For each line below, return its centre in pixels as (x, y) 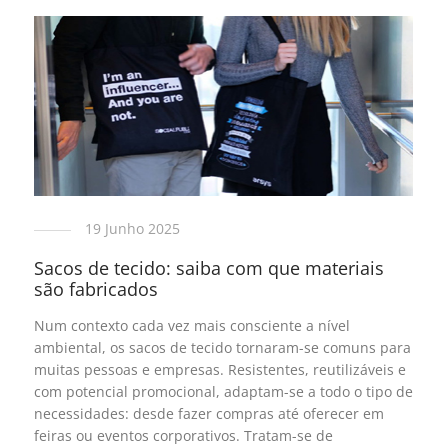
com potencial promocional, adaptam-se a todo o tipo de (223, 391)
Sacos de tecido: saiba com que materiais (208, 267)
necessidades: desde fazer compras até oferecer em (208, 413)
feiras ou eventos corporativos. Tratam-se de (183, 435)
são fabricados (95, 288)
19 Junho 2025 (132, 228)
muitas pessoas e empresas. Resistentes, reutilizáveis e (219, 369)
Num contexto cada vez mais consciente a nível (191, 325)
